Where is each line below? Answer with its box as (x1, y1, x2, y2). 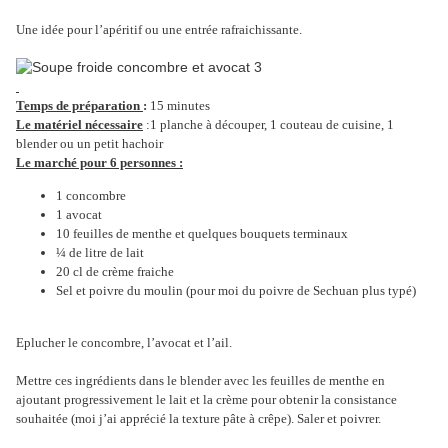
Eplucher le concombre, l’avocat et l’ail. (16, 335, 232, 351)
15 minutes (147, 98, 210, 114)
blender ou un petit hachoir (16, 136, 163, 152)
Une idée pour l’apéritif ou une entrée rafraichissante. (16, 22, 302, 38)
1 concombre (56, 188, 126, 204)
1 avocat (56, 207, 102, 223)
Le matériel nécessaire (16, 117, 143, 133)
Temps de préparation (16, 98, 143, 114)
